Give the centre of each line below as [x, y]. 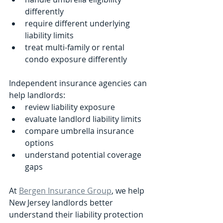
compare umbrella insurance [80, 131]
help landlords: [37, 95]
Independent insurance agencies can [79, 83]
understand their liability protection [77, 214]
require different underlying [78, 23]
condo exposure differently [76, 59]
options [39, 143]
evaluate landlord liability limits [83, 119]
